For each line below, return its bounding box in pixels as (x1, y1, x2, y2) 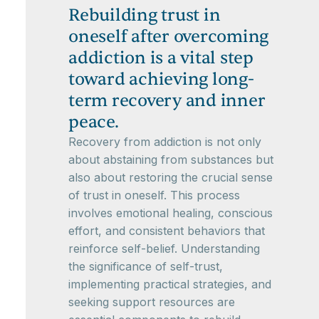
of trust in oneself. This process (68, 188, 240, 202)
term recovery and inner (68, 90, 266, 112)
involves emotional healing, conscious (68, 206, 273, 220)
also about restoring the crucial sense (68, 170, 273, 184)
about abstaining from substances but (68, 152, 273, 167)
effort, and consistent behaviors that (68, 224, 265, 238)
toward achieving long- (68, 68, 254, 90)
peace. (68, 111, 119, 133)
